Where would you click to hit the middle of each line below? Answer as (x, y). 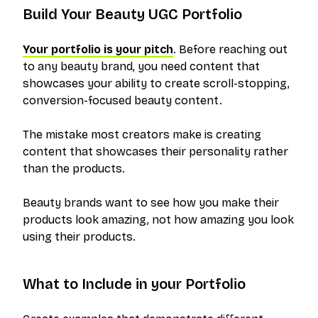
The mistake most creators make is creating (142, 135)
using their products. (79, 237)
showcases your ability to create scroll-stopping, (156, 84)
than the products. (74, 169)
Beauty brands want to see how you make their (151, 203)
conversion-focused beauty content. (122, 101)
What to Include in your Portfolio (134, 284)
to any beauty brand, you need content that (141, 67)
